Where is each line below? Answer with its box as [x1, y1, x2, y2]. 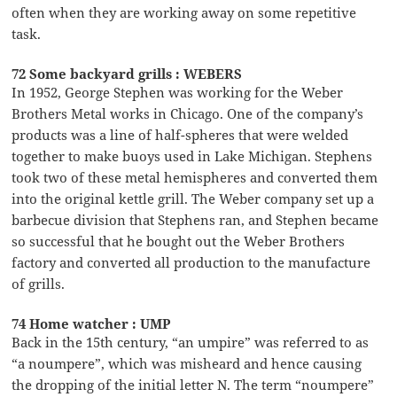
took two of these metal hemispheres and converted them [12, 167, 378, 186]
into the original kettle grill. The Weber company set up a [12, 189, 375, 207]
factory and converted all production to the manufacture [12, 253, 371, 271]
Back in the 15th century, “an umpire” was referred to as [12, 332, 370, 351]
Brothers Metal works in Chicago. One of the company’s [12, 104, 364, 122]
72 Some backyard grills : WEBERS [12, 64, 243, 82]
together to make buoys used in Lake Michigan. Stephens [12, 146, 373, 165]
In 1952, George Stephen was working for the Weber [12, 82, 344, 101]
